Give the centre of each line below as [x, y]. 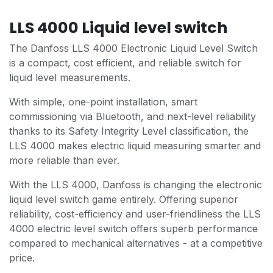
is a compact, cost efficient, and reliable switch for [125, 63]
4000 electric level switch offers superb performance [133, 229]
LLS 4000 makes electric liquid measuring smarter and [135, 146]
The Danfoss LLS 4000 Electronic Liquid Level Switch [133, 48]
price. [22, 258]
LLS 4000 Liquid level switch [118, 28]
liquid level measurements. [70, 78]
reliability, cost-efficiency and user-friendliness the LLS [135, 214]
